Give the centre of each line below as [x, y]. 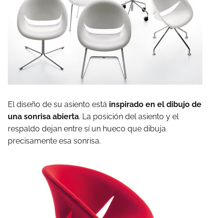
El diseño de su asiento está [58, 104]
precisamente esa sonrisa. [54, 141]
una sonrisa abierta [43, 117]
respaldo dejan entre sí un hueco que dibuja [87, 129]
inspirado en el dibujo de [155, 104]
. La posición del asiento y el [129, 117]
